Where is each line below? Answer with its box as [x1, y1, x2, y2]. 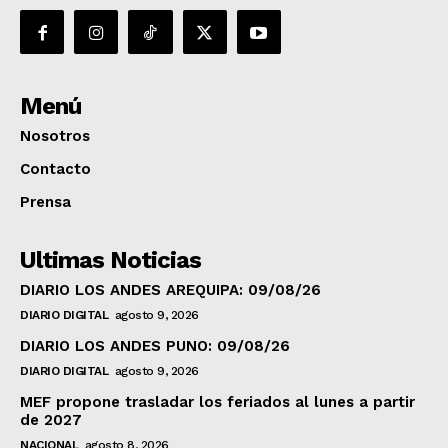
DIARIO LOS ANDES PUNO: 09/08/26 [20, 337, 290, 356]
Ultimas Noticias [20, 246, 201, 275]
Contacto [20, 160, 91, 179]
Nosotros [20, 127, 90, 146]
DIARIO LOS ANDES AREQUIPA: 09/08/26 [20, 281, 321, 300]
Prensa [20, 193, 71, 212]
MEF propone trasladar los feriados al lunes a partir [20, 393, 415, 412]
